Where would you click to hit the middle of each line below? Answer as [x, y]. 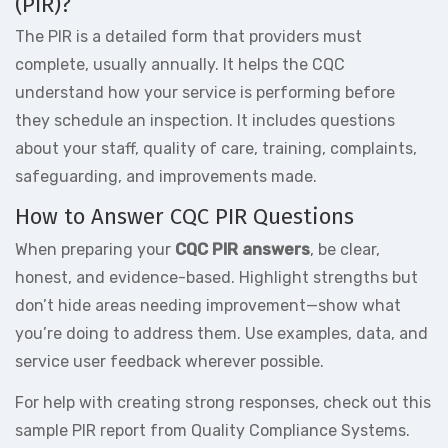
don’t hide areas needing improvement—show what [208, 305]
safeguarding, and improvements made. [166, 177]
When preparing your [95, 249]
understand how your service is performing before [205, 93]
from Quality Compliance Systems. [278, 430]
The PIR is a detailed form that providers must [188, 37]
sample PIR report [80, 430]
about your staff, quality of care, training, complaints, [216, 149]
